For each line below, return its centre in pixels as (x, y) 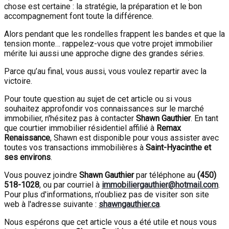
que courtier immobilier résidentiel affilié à (80, 128)
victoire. (19, 81)
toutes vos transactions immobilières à (75, 147)
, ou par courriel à (71, 185)
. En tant (204, 118)
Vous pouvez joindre (42, 175)
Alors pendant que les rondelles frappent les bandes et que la (114, 34)
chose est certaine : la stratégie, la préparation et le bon (103, 6)
